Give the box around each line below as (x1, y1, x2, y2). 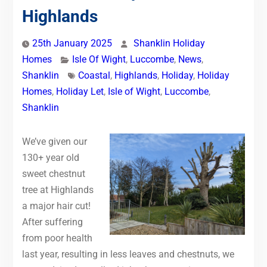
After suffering (21, 216, 83, 228)
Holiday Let (55, 85, 104, 97)
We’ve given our (21, 135, 87, 147)
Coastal (77, 69, 110, 81)
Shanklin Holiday (133, 37, 205, 49)
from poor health (21, 232, 92, 244)
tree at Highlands (21, 184, 94, 195)
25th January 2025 (32, 37, 112, 49)
